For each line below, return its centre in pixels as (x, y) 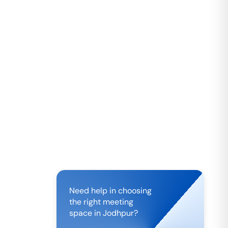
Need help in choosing (110, 191)
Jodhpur (118, 213)
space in (85, 213)
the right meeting (101, 202)
